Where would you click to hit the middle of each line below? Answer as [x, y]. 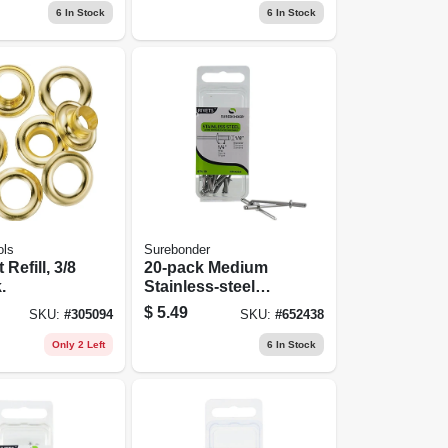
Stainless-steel [200, 286]
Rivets [168, 305]
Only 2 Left [79, 344]
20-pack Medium [206, 267]
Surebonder [177, 249]
